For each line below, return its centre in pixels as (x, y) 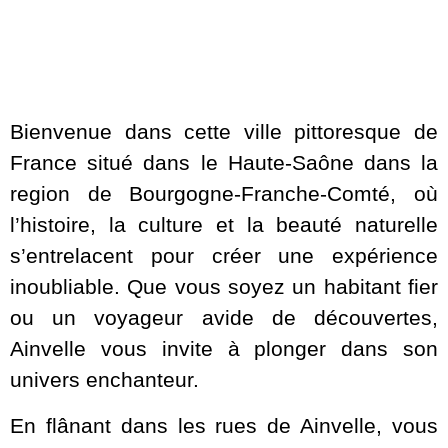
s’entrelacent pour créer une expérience (224, 256)
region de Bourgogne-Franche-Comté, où (224, 194)
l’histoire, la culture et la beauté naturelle (224, 225)
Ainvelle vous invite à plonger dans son (224, 349)
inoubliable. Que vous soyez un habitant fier (224, 287)
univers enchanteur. (104, 380)
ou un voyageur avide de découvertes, (224, 318)
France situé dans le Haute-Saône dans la (224, 163)
